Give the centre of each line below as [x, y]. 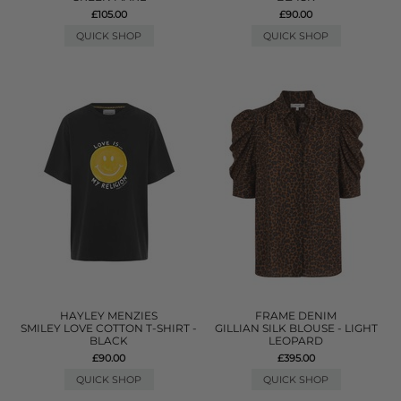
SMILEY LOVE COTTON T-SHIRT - [109, 328]
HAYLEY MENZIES [109, 316]
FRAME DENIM [296, 316]
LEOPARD [296, 341]
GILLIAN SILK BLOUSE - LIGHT [296, 328]
